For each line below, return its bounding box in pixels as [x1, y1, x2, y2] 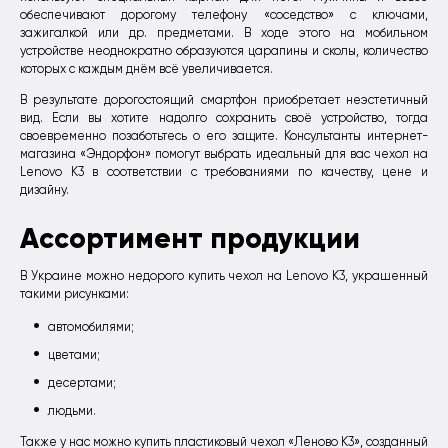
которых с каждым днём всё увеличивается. [20, 62, 273, 77]
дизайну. [20, 182, 69, 197]
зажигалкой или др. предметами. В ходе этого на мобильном [20, 26, 428, 41]
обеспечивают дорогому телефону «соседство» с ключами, [20, 8, 428, 23]
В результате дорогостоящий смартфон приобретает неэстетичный [20, 92, 428, 107]
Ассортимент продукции [20, 221, 360, 256]
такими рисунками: [20, 287, 129, 302]
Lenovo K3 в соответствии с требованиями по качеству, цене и [20, 164, 428, 179]
